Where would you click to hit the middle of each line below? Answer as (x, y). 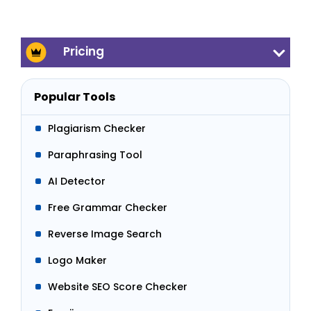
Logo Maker (77, 260)
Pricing (84, 52)
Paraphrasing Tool (95, 155)
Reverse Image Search (105, 234)
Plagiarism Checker (97, 128)
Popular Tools (75, 97)
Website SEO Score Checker (118, 287)
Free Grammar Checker (108, 208)
